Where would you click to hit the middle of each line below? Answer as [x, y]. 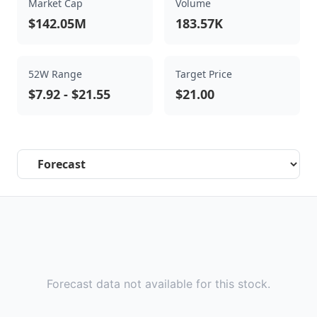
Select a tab [47, 157]
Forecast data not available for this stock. [158, 284]
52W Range [55, 74]
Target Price [204, 74]
